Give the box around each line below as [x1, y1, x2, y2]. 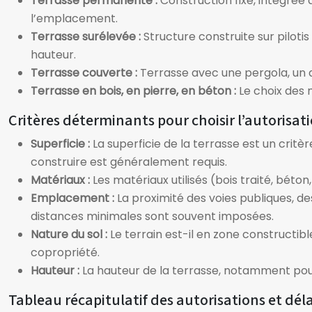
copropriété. [31, 244, 100, 260]
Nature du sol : [31, 226, 110, 242]
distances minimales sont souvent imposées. [31, 208, 274, 224]
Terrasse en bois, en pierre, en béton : [31, 83, 239, 99]
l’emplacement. [31, 10, 118, 26]
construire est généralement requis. [31, 154, 227, 170]
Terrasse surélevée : [31, 29, 143, 45]
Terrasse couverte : [31, 65, 140, 81]
